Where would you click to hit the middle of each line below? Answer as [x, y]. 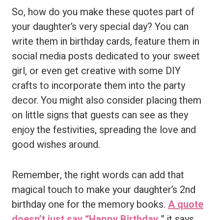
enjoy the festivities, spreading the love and [104, 130]
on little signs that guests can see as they [100, 115]
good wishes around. [56, 145]
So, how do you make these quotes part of [103, 12]
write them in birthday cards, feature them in [106, 41]
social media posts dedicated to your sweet [106, 56]
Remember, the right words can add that [98, 175]
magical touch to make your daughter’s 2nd [104, 190]
